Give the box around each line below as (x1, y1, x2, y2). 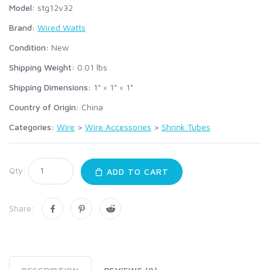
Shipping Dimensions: (9, 82, 91, 93)
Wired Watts (37, 22, 86, 33)
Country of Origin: (9, 102, 79, 113)
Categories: (9, 122, 57, 133)
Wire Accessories (85, 122, 151, 133)
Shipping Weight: (9, 62, 75, 73)
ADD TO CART (103, 166, 169, 177)
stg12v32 (35, 2, 73, 13)
